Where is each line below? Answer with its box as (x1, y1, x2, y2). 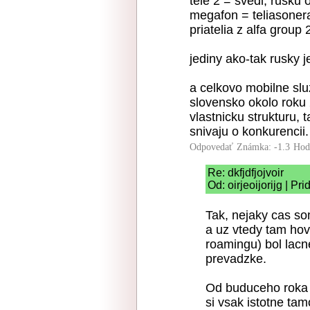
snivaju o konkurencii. (190, 125, 309, 138)
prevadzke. (206, 252, 266, 266)
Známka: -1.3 (237, 142, 290, 152)
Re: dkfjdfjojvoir (208, 167, 284, 179)
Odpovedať (190, 142, 233, 152)
